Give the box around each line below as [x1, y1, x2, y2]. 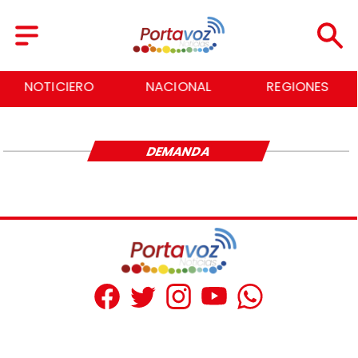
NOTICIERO [24, 78, 94, 97]
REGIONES [266, 78, 329, 97]
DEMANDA [143, 142, 213, 160]
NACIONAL [145, 78, 212, 97]
